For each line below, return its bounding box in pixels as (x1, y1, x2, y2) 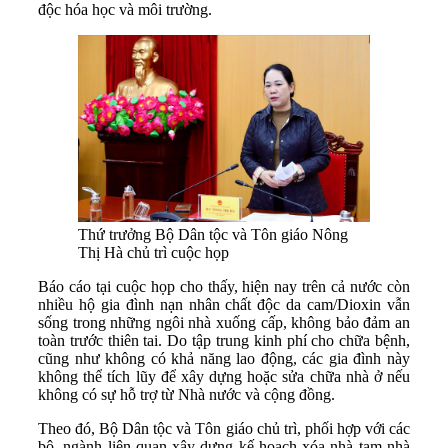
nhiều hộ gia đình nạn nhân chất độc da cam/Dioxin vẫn (38, 295, 410, 313)
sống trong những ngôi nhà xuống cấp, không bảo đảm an (38, 313, 410, 331)
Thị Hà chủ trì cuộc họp (78, 243, 229, 261)
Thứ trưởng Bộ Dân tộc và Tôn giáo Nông (78, 225, 348, 243)
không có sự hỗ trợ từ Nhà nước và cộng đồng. (38, 385, 335, 403)
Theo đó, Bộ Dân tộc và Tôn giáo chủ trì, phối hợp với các (38, 419, 410, 437)
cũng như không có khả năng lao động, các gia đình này (38, 349, 410, 367)
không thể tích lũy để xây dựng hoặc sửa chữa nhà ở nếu (38, 367, 410, 385)
